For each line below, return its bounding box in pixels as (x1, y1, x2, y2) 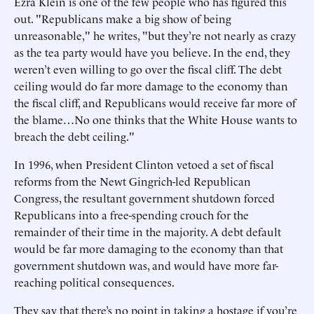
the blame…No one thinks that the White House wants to (14, 111, 297, 127)
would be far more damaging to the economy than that (14, 240, 283, 256)
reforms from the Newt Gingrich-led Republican (14, 173, 251, 189)
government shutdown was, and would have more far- (14, 257, 278, 273)
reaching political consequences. (14, 274, 175, 289)
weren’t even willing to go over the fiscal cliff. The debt (14, 61, 282, 76)
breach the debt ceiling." (14, 128, 135, 144)
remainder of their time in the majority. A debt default (14, 224, 281, 239)
